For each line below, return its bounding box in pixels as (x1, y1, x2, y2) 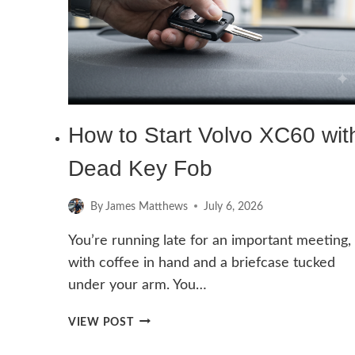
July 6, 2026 (204, 200, 264, 212)
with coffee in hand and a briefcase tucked (68, 255, 335, 270)
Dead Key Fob (68, 156, 212, 181)
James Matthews (105, 200, 189, 212)
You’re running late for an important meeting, (68, 233, 351, 248)
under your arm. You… (68, 277, 207, 292)
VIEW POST (68, 315, 134, 328)
